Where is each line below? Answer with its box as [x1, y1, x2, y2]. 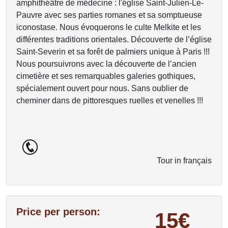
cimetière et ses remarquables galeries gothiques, [16, 72, 195, 80]
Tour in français [157, 156, 212, 165]
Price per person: [16, 206, 100, 217]
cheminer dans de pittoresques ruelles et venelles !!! [16, 96, 203, 105]
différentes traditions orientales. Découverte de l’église [16, 35, 212, 44]
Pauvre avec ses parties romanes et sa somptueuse [16, 11, 202, 19]
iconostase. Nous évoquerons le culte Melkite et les [16, 23, 201, 32]
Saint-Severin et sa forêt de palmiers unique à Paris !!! [16, 47, 210, 56]
